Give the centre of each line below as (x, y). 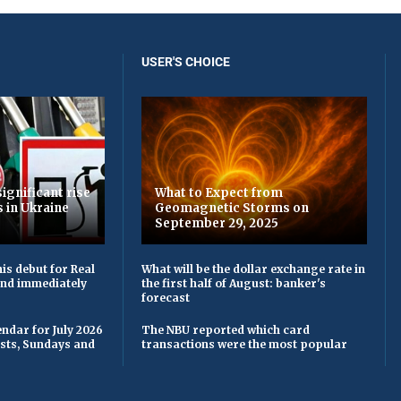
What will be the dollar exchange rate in (253, 269)
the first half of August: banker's (234, 284)
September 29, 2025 (217, 224)
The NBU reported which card (226, 330)
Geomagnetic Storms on (232, 209)
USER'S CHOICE (186, 61)
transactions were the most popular (244, 345)
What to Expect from (219, 193)
